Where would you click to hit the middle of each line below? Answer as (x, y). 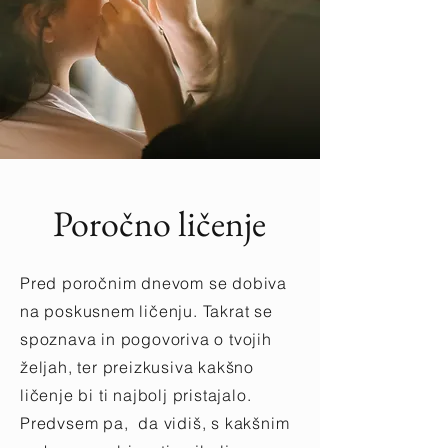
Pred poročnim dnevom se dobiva (154, 283)
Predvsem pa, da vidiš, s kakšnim (155, 423)
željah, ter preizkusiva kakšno (137, 367)
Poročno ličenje (159, 223)
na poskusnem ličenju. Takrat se (146, 311)
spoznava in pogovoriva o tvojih (146, 339)
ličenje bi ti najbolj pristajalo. (136, 395)
